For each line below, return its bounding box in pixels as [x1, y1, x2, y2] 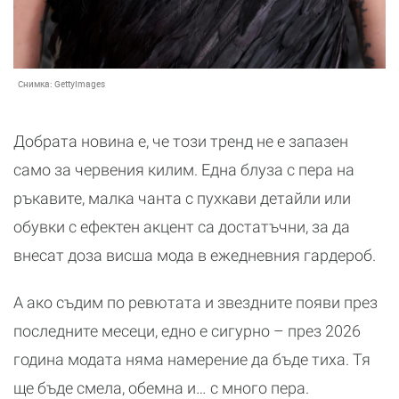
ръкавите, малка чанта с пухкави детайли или [13, 189, 351, 208]
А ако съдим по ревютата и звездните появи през [13, 293, 378, 313]
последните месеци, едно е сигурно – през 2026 [13, 322, 361, 341]
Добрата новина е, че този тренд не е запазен [13, 132, 348, 151]
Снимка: [18, 77, 54, 91]
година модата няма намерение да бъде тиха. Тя [13, 350, 370, 370]
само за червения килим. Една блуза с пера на [13, 160, 354, 180]
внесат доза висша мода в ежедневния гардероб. [13, 246, 376, 265]
